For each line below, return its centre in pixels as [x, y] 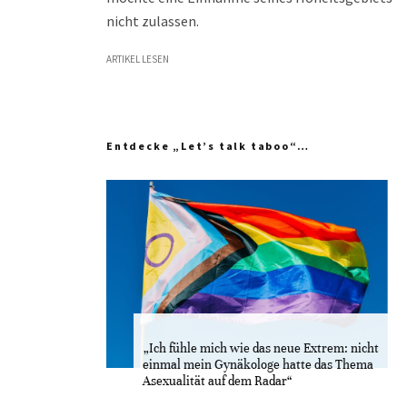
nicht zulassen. [153, 21]
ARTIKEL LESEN [138, 59]
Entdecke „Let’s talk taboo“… [208, 146]
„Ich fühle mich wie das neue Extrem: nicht [261, 348]
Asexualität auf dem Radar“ [218, 381]
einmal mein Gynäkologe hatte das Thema [258, 364]
